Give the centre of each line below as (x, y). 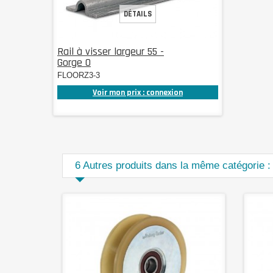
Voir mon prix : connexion (137, 93)
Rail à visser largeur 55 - (111, 51)
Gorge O (74, 62)
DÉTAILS (137, 14)
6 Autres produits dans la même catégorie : (173, 165)
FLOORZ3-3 (79, 75)
